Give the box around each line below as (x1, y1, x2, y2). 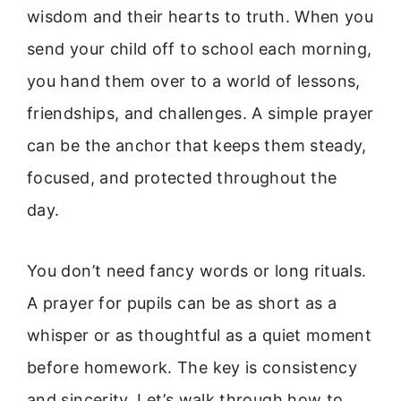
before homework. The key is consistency (27, 358, 358, 378)
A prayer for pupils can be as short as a (27, 294, 337, 313)
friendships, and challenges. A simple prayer (27, 104, 374, 123)
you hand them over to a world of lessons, (27, 72, 361, 90)
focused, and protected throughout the (27, 168, 337, 187)
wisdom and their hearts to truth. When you (27, 7, 374, 26)
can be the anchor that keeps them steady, (27, 136, 367, 155)
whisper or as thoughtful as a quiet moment (27, 326, 372, 346)
